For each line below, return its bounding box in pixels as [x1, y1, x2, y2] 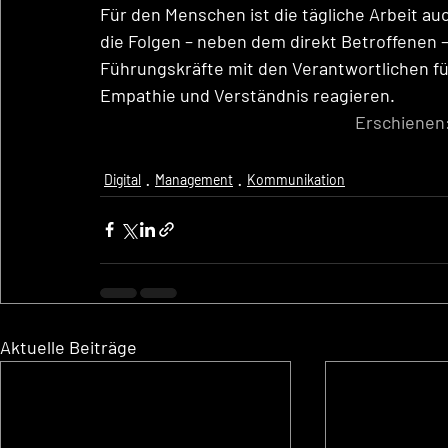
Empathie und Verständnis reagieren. [100, 83, 395, 106]
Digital [104, 170, 141, 188]
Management [155, 170, 233, 188]
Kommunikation [247, 170, 345, 188]
